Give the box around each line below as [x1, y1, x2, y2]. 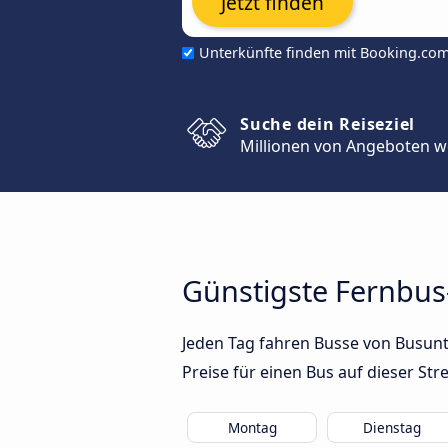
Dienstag [363, 418, 421, 437]
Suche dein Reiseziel [240, 113, 415, 135]
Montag [227, 418, 277, 437]
